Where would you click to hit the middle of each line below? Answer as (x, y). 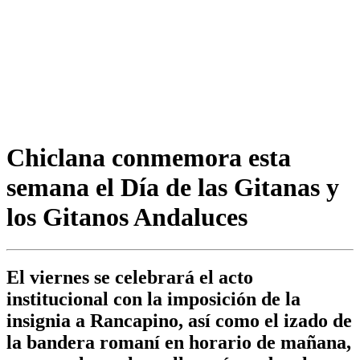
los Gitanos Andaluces (127, 217)
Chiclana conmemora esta (149, 157)
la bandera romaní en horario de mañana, (179, 343)
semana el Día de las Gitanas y (173, 187)
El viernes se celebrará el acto (130, 278)
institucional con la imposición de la (153, 299)
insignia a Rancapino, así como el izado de (179, 321)
